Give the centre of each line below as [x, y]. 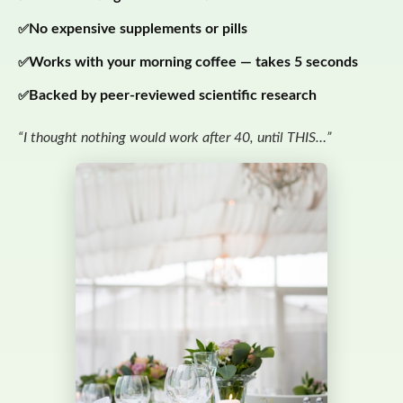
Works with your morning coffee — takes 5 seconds [193, 63]
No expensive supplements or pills [138, 30]
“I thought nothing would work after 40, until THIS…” [175, 138]
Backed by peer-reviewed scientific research [173, 96]
